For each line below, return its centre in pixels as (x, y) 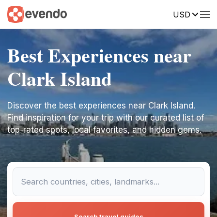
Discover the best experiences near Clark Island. (101, 106)
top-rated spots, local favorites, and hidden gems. (104, 130)
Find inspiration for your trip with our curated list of (106, 118)
